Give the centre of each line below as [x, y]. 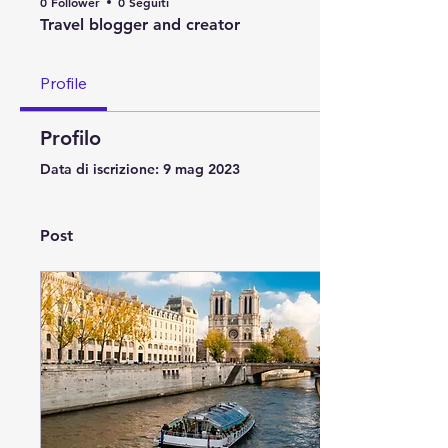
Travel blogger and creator [140, 24]
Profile [63, 83]
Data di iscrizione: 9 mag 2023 [140, 169]
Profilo [70, 138]
